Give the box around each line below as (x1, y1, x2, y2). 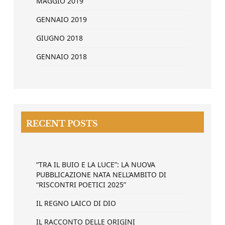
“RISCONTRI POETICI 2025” (36, 180, 126, 189)
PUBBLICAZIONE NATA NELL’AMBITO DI (36, 170, 166, 179)
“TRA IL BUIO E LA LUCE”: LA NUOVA (36, 160, 155, 169)
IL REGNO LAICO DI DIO (36, 198, 116, 208)
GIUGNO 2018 (36, 33, 83, 43)
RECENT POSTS (26, 119, 98, 129)
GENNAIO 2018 (36, 52, 87, 61)
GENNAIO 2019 (36, 15, 87, 24)
